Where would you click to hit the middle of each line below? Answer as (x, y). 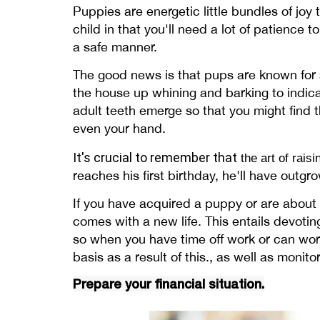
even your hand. (119, 129)
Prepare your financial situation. (169, 284)
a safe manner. (115, 47)
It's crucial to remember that (155, 158)
